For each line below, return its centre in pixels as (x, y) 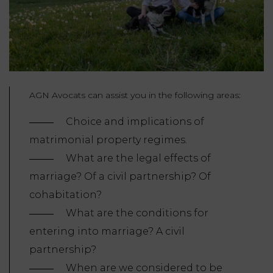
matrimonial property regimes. (108, 140)
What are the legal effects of (138, 158)
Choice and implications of (135, 122)
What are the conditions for (137, 213)
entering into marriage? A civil (107, 232)
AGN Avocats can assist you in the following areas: (135, 95)
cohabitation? (66, 195)
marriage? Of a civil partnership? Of (120, 177)
